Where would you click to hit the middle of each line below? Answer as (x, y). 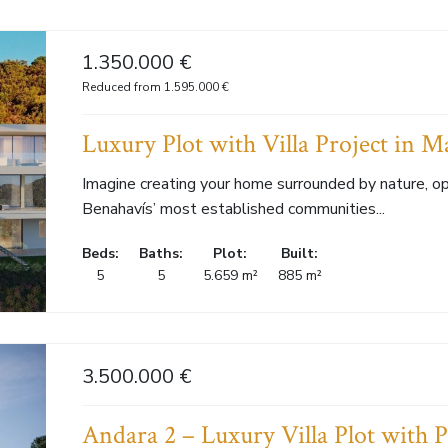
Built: (300, 253)
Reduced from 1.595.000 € (155, 86)
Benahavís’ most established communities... (233, 208)
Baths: (160, 253)
